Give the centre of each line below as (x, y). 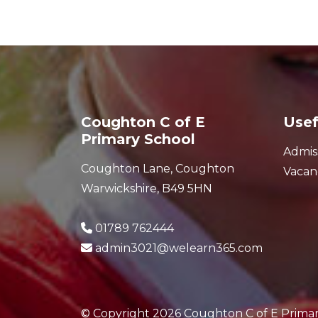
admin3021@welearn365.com (179, 248)
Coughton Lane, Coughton (158, 168)
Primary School (138, 139)
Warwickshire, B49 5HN (147, 188)
